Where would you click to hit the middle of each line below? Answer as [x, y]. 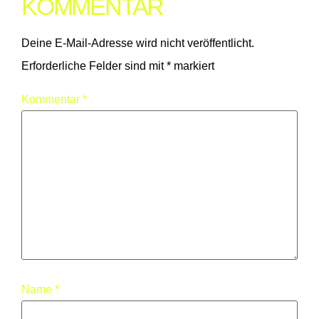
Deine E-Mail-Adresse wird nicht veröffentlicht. [138, 43]
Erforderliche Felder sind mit [94, 66]
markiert [193, 66]
